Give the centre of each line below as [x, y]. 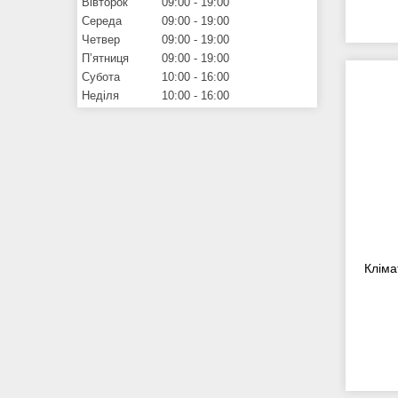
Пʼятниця [105, 58]
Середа [102, 20]
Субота [101, 76]
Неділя [100, 95]
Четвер [101, 39]
